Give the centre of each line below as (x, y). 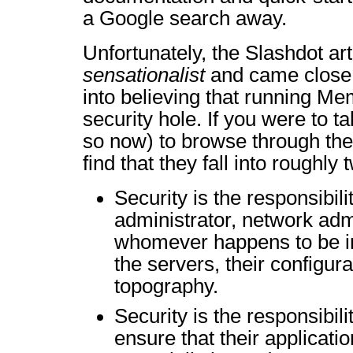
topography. (166, 286)
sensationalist (144, 75)
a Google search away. (185, 18)
